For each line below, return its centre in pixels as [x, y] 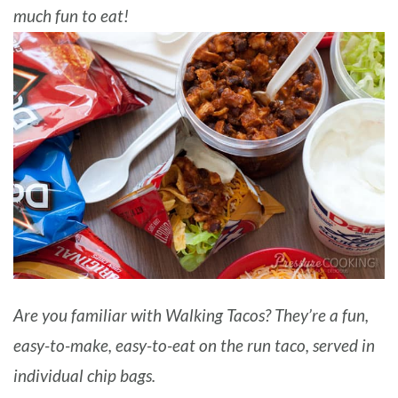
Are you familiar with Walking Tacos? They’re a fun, [191, 317]
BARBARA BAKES [199, 19]
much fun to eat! [71, 17]
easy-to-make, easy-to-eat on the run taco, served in [194, 347]
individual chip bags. [86, 377]
